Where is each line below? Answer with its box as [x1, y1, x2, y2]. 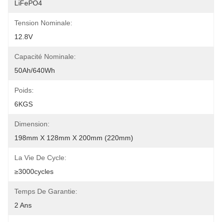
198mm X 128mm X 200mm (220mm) [14, 134, 133, 142]
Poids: [14, 86, 34, 94]
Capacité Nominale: [14, 53, 76, 60]
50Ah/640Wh [14, 66, 55, 74]
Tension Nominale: [14, 19, 72, 27]
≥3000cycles [14, 167, 54, 175]
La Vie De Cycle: [14, 154, 66, 162]
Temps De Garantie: [14, 187, 77, 195]
